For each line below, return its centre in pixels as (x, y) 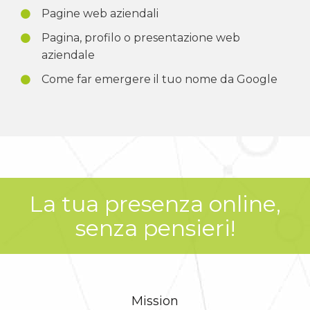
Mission (155, 301)
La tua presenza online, (155, 203)
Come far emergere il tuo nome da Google (159, 79)
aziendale (68, 55)
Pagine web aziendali (100, 13)
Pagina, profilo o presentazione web (141, 37)
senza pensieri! (155, 228)
